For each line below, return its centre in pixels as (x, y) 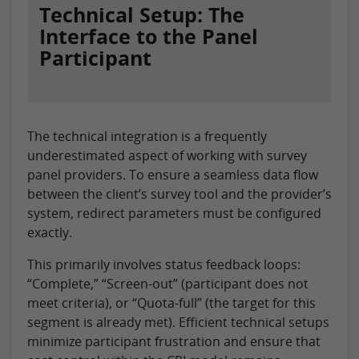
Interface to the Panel (149, 36)
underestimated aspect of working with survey (167, 155)
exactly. (50, 232)
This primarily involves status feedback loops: (164, 264)
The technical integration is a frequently (147, 136)
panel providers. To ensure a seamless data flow (173, 174)
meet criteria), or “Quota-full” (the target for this (171, 303)
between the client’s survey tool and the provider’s (179, 194)
